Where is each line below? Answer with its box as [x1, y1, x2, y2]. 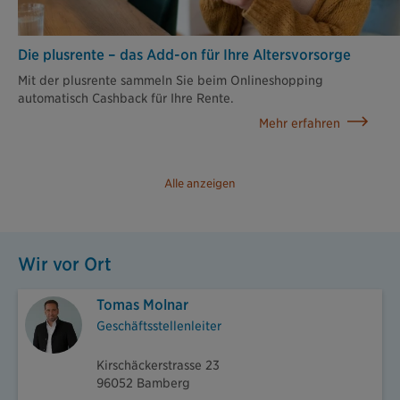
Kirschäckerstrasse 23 [96, 358, 220, 373]
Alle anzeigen [164, 177, 236, 191]
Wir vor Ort [18, 254, 112, 276]
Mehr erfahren [259, 116, 341, 131]
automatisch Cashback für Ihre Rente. [18, 91, 234, 106]
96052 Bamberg [96, 376, 190, 391]
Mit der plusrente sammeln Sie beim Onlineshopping [18, 73, 323, 88]
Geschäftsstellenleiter [96, 319, 221, 334]
